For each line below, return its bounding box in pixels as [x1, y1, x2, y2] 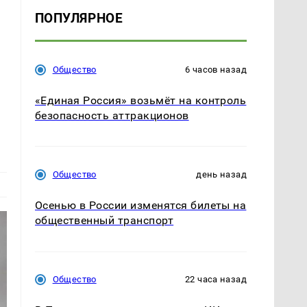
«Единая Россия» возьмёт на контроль [34, 94, 247, 108]
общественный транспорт [34, 214, 174, 228]
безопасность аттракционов [34, 109, 189, 123]
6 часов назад [185, 64, 247, 75]
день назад [196, 169, 247, 180]
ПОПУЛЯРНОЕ [34, 10, 123, 27]
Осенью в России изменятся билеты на [34, 199, 247, 212]
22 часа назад [185, 274, 247, 285]
